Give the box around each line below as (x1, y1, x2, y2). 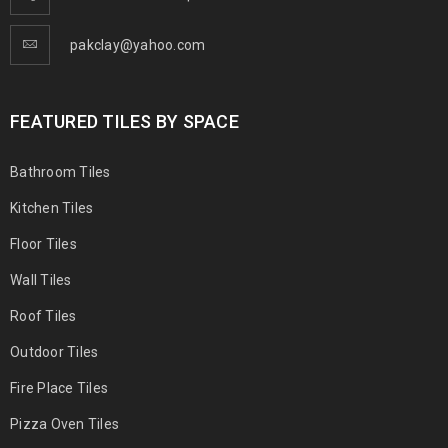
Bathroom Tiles (10, 163, 111, 180)
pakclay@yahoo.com (70, 36, 206, 53)
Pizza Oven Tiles (10, 415, 119, 432)
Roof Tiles (10, 307, 77, 324)
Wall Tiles (10, 271, 72, 288)
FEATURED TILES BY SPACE (10, 110, 239, 132)
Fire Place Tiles (10, 379, 108, 396)
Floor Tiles (10, 235, 77, 252)
